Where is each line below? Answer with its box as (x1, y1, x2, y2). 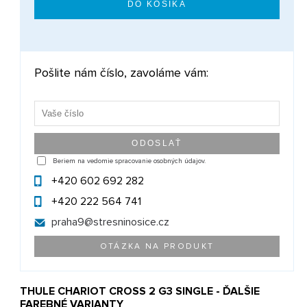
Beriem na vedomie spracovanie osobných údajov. (53, 156, 206, 165)
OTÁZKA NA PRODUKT (99, 241, 214, 252)
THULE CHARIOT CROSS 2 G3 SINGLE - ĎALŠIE (20, 284, 260, 299)
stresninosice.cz (93, 215, 170, 230)
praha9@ (51, 215, 94, 230)
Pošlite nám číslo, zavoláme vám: (34, 65, 209, 81)
